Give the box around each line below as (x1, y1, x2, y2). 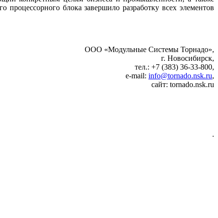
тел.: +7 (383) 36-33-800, (135, 63, 214, 72)
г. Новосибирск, (161, 54, 214, 63)
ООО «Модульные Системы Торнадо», (85, 45, 214, 54)
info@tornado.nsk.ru (148, 72, 212, 80)
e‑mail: (126, 72, 148, 80)
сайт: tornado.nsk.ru (151, 80, 214, 89)
